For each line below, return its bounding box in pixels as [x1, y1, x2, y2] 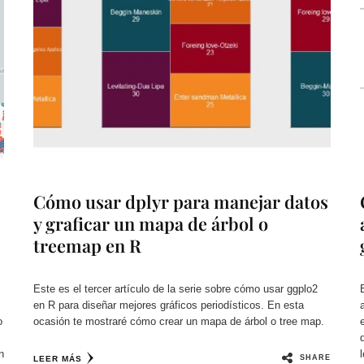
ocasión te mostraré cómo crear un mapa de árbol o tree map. [33, 315, 325, 328]
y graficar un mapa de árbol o [33, 212, 269, 236]
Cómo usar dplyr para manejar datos [33, 190, 329, 214]
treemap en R [33, 234, 142, 258]
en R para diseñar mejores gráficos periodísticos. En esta [33, 299, 305, 312]
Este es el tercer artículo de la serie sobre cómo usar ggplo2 [33, 283, 318, 296]
